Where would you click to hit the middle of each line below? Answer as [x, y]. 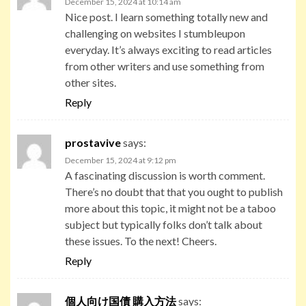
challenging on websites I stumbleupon [155, 33]
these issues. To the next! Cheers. [141, 240]
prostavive [93, 142]
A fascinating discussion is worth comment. [165, 175]
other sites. [91, 82]
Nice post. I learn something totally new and [166, 16]
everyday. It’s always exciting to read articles [168, 49]
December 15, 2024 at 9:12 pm [121, 160]
